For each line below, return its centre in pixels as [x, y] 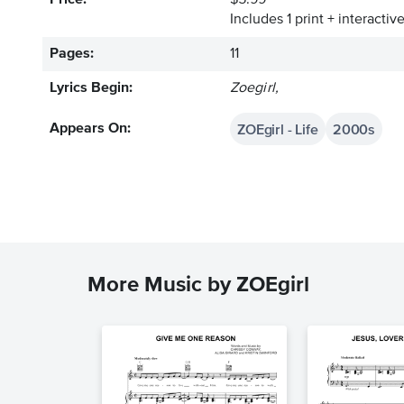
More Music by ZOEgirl [198, 285]
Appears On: [90, 129]
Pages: [72, 54]
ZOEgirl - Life [278, 129]
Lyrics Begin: [91, 88]
